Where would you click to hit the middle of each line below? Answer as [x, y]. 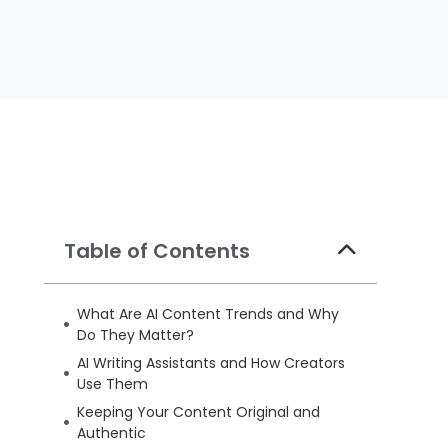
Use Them [113, 383]
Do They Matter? [136, 334]
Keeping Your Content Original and [199, 411]
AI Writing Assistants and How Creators [211, 362]
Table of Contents [157, 250]
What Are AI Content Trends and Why [208, 313]
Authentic [112, 432]
